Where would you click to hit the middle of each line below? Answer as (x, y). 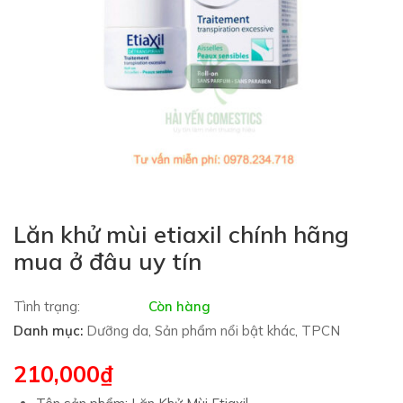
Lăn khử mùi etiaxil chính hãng (181, 234)
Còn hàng (179, 306)
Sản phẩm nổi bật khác (225, 331)
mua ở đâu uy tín (107, 261)
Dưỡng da (117, 331)
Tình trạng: (47, 306)
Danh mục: (48, 331)
